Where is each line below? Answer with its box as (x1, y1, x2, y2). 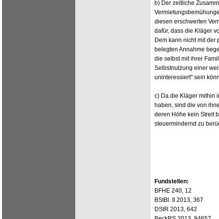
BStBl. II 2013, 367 (154, 197, 203, 203)
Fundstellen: (154, 178, 189, 185)
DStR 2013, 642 (154, 206, 197, 213)
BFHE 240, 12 (154, 187, 192, 194)
